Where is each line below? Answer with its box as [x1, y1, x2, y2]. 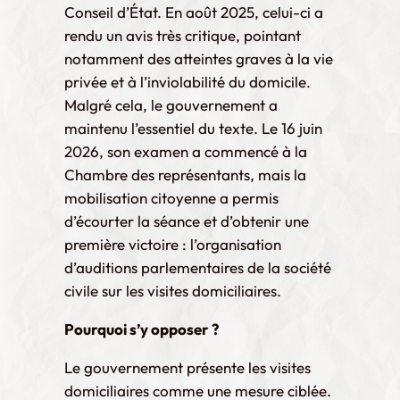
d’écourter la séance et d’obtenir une [64, 211, 309, 230]
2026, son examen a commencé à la [64, 141, 307, 161]
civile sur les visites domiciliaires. [64, 280, 281, 300]
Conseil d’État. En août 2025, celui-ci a [64, 2, 323, 21]
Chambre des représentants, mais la [64, 164, 306, 184]
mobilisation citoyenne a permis [64, 187, 279, 207]
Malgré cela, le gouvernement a [64, 95, 278, 114]
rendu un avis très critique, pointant [64, 25, 301, 45]
